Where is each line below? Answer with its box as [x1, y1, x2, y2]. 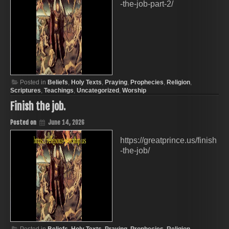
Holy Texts [71, 79, 102, 86]
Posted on [10, 119, 38, 127]
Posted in [20, 79, 48, 86]
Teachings [44, 87, 74, 95]
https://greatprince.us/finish [120, 136, 217, 145]
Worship [122, 87, 146, 95]
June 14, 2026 [48, 119, 84, 127]
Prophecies [130, 79, 164, 86]
